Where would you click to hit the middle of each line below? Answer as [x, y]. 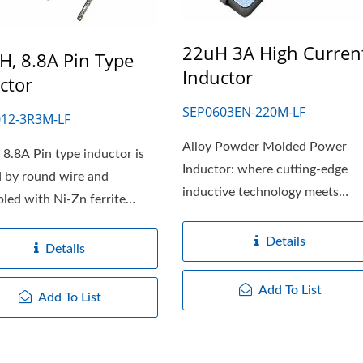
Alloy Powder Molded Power [264, 146]
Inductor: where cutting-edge [265, 169]
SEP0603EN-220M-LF [243, 111]
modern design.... [230, 214]
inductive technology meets [260, 192]
